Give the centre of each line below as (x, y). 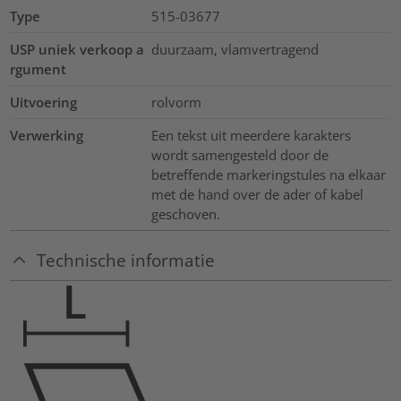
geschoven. (185, 213)
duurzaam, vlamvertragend (235, 49)
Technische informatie (126, 260)
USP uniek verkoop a (77, 49)
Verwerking (47, 135)
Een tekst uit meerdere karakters (251, 135)
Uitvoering (44, 102)
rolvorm (176, 102)
